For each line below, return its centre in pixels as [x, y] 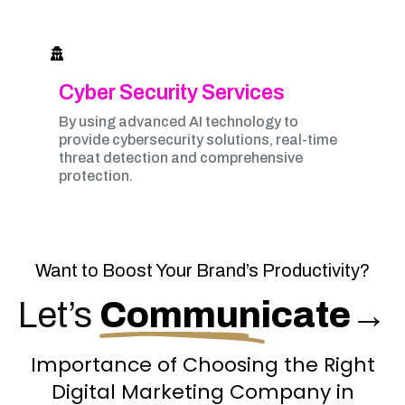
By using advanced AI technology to [179, 122]
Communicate [225, 315]
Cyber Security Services [172, 93]
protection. [96, 176]
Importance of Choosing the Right [202, 365]
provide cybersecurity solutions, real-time [198, 140]
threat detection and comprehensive [181, 158]
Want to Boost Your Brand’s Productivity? [202, 270]
